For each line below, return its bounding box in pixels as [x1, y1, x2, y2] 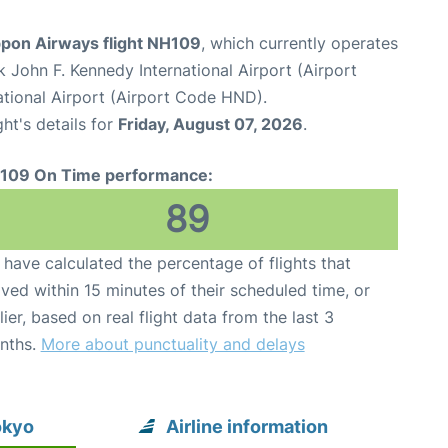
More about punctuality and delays [40, 334, 305, 354]
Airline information [166, 416, 329, 437]
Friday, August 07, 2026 [118, 114, 303, 134]
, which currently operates [201, 33, 398, 53]
